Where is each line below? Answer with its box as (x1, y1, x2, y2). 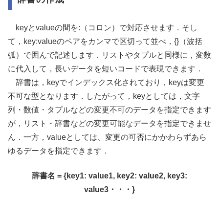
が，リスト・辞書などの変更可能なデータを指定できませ (8, 119, 211, 128)
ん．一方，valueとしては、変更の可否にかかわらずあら (8, 133, 207, 142)
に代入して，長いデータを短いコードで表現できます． (8, 65, 203, 73)
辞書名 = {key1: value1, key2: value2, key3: (32, 171, 187, 180)
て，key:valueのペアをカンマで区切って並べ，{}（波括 (8, 37, 202, 46)
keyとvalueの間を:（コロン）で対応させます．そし (8, 23, 197, 32)
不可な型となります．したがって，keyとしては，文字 (8, 92, 200, 101)
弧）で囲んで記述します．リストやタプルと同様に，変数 (8, 51, 211, 60)
